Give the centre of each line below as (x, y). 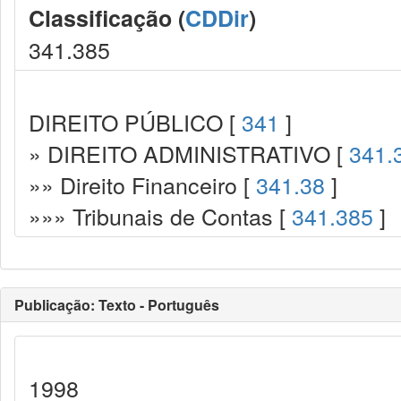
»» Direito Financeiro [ (142, 184)
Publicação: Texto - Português (117, 305)
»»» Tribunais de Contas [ (160, 216)
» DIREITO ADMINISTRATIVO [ (189, 153)
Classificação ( (107, 18)
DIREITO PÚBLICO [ (135, 122)
